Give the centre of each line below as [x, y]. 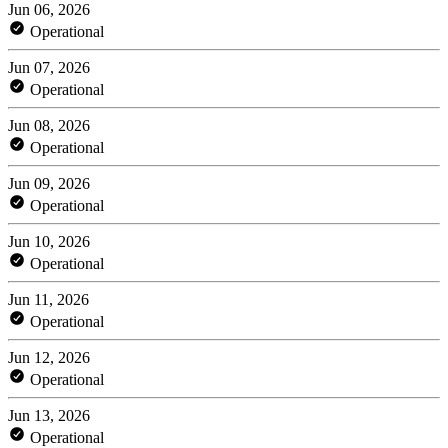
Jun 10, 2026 [49, 241]
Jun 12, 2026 [49, 357]
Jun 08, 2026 [49, 125]
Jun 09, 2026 [49, 183]
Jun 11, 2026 [48, 299]
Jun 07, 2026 [49, 67]
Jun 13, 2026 [49, 415]
